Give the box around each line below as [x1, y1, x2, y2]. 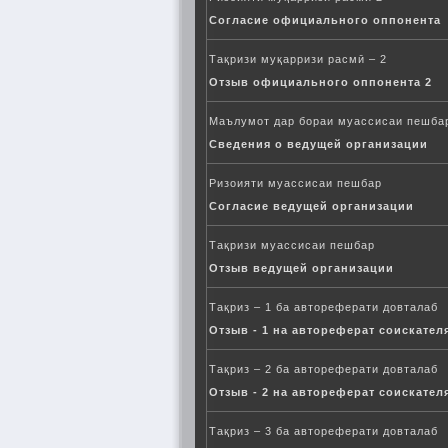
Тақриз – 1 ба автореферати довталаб [209, 301, 438, 313]
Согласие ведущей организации [209, 200, 414, 212]
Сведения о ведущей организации [209, 138, 428, 150]
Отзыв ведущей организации [209, 262, 394, 274]
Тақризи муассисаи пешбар [209, 239, 375, 251]
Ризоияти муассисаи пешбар [209, 177, 382, 189]
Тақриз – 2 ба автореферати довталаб [209, 363, 438, 375]
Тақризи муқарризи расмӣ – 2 [209, 53, 387, 65]
